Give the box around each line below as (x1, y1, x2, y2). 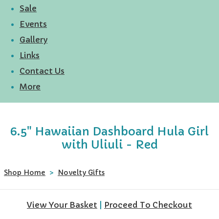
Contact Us (20, 66, 65, 76)
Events (20, 19, 47, 29)
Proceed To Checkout (104, 199, 192, 210)
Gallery (20, 34, 47, 44)
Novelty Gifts (58, 168, 105, 177)
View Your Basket (27, 199, 97, 210)
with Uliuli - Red (61, 137, 158, 152)
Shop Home (4, 168, 45, 177)
